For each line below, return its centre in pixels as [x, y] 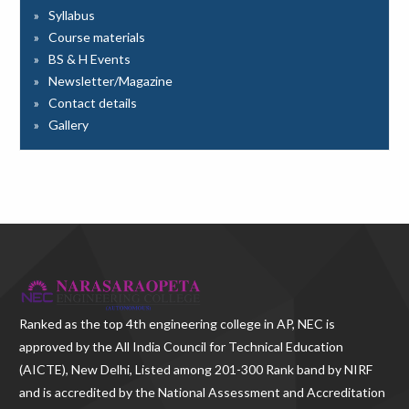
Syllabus [72, 15]
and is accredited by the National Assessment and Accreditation [203, 392]
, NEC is [314, 323]
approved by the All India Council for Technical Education [182, 346]
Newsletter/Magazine [111, 81]
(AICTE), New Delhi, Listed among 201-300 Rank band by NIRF [196, 369]
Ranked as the [62, 323]
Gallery [69, 125]
